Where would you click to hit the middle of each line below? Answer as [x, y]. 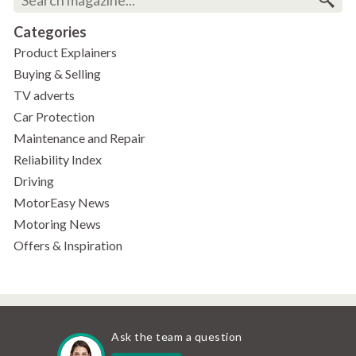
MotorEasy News [62, 203]
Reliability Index [58, 160]
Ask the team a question [177, 337]
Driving [34, 181]
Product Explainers [65, 52]
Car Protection [54, 117]
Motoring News [57, 224]
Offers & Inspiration [68, 246]
